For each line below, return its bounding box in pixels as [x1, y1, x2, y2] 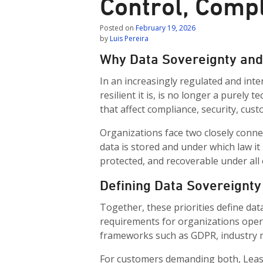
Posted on [100, 22, 136, 33]
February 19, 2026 [136, 22, 196, 33]
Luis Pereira [110, 33, 149, 43]
